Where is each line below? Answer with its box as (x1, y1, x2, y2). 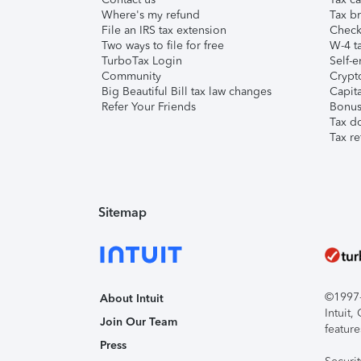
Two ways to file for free (102, 39, 224, 52)
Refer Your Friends (102, 100, 196, 114)
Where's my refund (102, 8, 200, 22)
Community (102, 69, 161, 83)
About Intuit (100, 292, 164, 305)
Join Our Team (100, 315, 177, 329)
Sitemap (98, 205, 147, 220)
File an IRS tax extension (102, 23, 226, 37)
